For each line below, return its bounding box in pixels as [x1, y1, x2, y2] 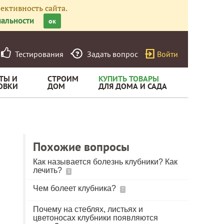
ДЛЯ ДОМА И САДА [98, 81, 167, 91]
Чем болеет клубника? [33, 184, 118, 192]
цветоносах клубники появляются [33, 213, 158, 222]
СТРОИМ [47, 73, 78, 83]
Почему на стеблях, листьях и [33, 205, 143, 213]
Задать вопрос [87, 49, 138, 59]
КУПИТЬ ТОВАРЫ [98, 73, 159, 83]
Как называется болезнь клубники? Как [33, 157, 177, 166]
